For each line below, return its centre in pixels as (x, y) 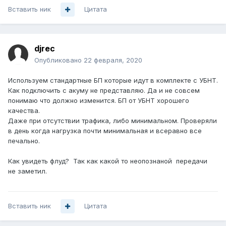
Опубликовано (59, 60)
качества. (25, 111)
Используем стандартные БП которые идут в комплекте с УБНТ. (113, 80)
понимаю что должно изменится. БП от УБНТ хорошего (99, 101)
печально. (24, 141)
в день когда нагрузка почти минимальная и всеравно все (105, 131)
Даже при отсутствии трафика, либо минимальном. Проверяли (112, 121)
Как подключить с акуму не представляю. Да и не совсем (104, 91)
